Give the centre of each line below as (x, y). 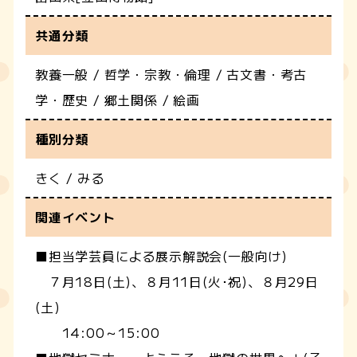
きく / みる (70, 177)
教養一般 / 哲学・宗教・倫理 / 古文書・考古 (171, 74)
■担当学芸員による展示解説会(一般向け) (161, 255)
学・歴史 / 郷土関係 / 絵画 (118, 99)
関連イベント (75, 217)
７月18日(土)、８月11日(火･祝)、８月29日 (177, 281)
